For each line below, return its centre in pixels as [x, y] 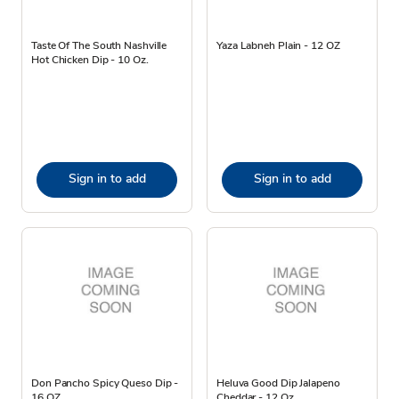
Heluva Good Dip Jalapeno [278, 383]
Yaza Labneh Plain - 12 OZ [278, 45]
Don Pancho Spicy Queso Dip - [105, 383]
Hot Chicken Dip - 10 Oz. [90, 59]
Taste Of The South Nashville [99, 45]
